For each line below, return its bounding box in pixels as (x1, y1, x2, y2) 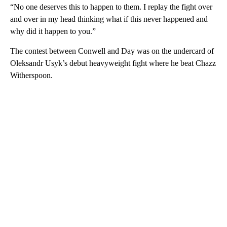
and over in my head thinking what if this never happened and (10, 15, 208, 24)
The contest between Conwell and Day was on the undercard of (10, 47, 214, 56)
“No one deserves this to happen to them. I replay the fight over (10, 3, 212, 12)
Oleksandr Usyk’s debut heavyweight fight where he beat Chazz (10, 59, 216, 68)
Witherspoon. (10, 71, 53, 80)
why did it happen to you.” (10, 27, 96, 36)
